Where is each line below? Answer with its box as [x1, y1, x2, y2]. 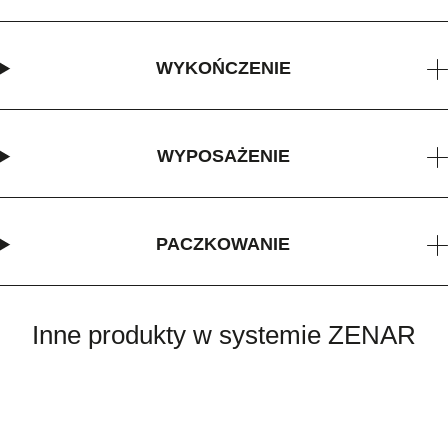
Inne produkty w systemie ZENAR [32, 320, 416, 351]
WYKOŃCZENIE [155, 58, 291, 79]
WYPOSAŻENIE [156, 146, 290, 167]
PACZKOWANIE [156, 234, 291, 255]
